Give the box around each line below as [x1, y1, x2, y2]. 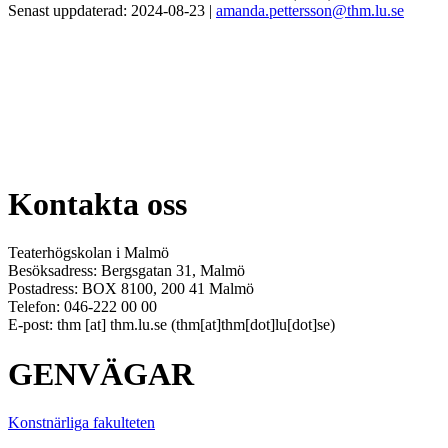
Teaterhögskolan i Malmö [8, 244, 169, 262]
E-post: [8, 316, 57, 334]
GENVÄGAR [8, 355, 194, 392]
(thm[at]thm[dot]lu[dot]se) [167, 316, 335, 334]
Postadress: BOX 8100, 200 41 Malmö [8, 280, 254, 298]
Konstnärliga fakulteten [8, 413, 155, 431]
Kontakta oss [8, 185, 187, 222]
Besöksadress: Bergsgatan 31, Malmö [8, 262, 245, 280]
